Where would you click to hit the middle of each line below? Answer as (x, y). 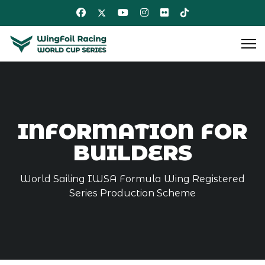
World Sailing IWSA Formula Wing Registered (132, 179)
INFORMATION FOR (132, 131)
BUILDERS (132, 153)
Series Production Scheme (132, 193)
